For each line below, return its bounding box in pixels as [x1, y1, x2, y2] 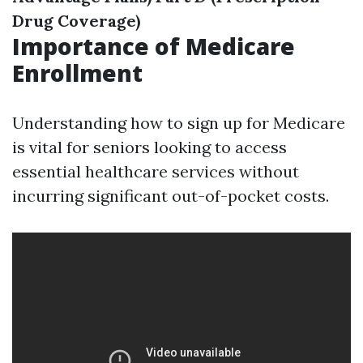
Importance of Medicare [12, 31, 295, 62]
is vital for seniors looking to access [12, 137, 287, 157]
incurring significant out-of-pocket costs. [12, 186, 329, 206]
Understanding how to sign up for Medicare [12, 113, 345, 133]
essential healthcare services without [12, 161, 299, 181]
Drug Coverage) [12, 11, 140, 31]
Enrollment [12, 58, 143, 88]
